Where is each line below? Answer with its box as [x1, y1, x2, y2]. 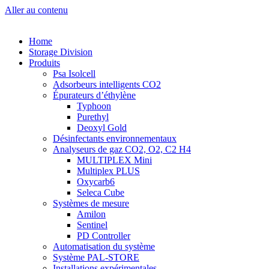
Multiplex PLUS [77, 166, 140, 176]
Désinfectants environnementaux [53, 133, 177, 144]
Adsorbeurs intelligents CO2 [53, 79, 161, 89]
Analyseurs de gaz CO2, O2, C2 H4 [53, 144, 191, 154]
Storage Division [29, 47, 92, 57]
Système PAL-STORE [53, 252, 139, 262]
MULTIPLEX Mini [77, 155, 152, 165]
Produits [29, 58, 60, 68]
